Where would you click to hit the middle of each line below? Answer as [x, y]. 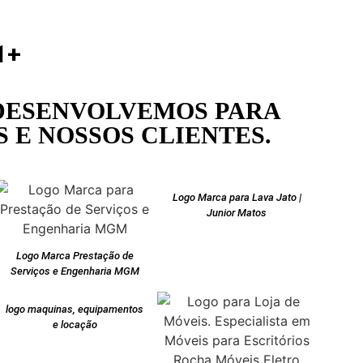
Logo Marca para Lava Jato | [237, 198]
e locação [75, 325]
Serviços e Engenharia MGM [75, 271]
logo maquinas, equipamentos [75, 310]
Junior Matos [237, 213]
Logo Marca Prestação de [75, 256]
